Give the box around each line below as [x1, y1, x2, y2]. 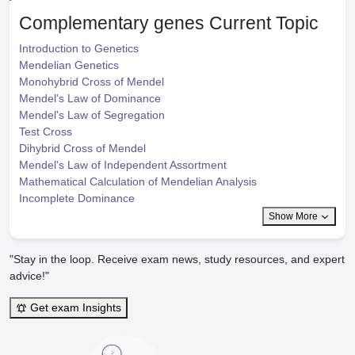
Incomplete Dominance [19, 192, 135, 204]
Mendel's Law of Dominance [19, 92, 161, 105]
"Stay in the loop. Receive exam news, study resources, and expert [10, 253, 345, 265]
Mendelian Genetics [19, 59, 119, 71]
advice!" [10, 269, 49, 282]
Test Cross [19, 125, 72, 138]
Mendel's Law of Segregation [19, 109, 165, 121]
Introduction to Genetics [19, 42, 139, 55]
